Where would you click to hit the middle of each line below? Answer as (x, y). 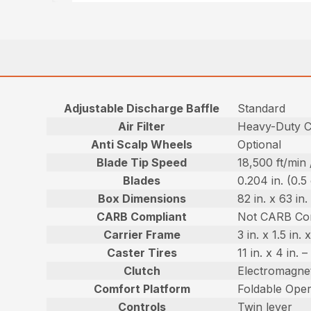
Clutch (142, 271)
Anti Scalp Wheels (142, 145)
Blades (142, 181)
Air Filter (142, 127)
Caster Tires (142, 253)
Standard (262, 109)
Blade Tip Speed (142, 163)
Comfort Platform (142, 289)
